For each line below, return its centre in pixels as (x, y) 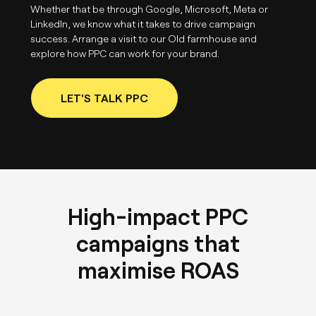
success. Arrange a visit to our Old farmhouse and (144, 38)
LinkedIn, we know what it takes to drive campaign (143, 23)
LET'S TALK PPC (105, 97)
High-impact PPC (158, 216)
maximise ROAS (158, 269)
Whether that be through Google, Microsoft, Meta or (150, 8)
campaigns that (158, 243)
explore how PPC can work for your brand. (127, 53)
